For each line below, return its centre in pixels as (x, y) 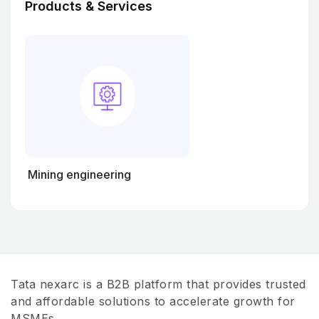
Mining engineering (79, 174)
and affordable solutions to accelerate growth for (153, 301)
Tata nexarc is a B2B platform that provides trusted (158, 284)
